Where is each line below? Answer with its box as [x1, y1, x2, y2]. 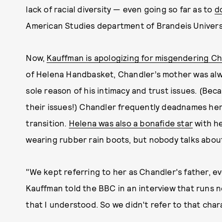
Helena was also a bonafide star [68, 118, 193, 128]
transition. [26, 118, 69, 128]
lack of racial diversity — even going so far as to [26, 4, 215, 14]
